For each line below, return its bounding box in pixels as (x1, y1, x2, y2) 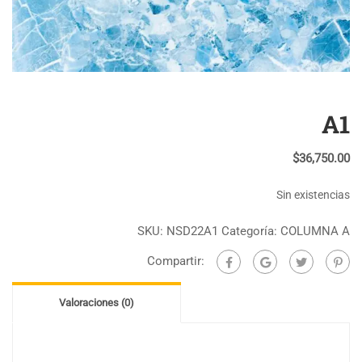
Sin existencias (276, 187, 350, 201)
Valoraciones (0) (59, 296, 134, 309)
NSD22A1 (166, 223, 218, 238)
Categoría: (221, 223, 280, 238)
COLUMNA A (280, 223, 350, 238)
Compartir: (147, 253, 204, 268)
